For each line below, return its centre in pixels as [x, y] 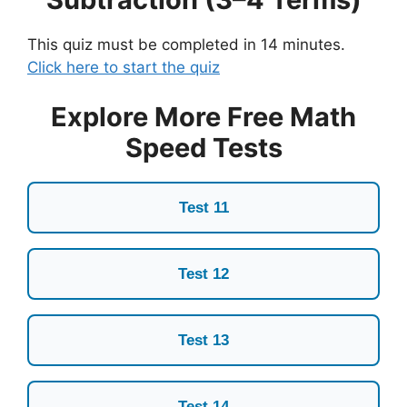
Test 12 [203, 274]
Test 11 [203, 208]
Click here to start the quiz [124, 67]
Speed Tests [203, 148]
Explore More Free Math [203, 117]
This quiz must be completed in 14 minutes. [186, 44]
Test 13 [203, 341]
